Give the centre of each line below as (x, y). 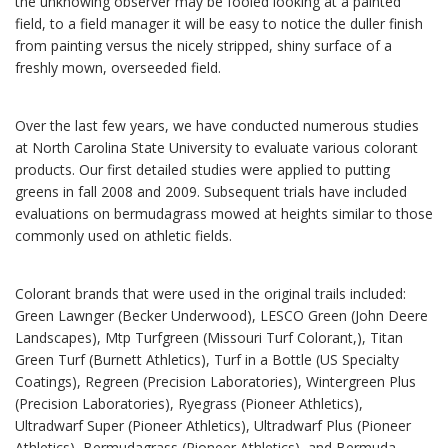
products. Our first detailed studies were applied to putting (202, 170)
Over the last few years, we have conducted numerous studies (217, 126)
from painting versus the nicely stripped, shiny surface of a (203, 46)
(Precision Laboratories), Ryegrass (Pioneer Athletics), (189, 404)
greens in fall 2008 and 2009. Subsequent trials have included (211, 192)
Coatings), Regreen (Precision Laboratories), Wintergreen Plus (215, 382)
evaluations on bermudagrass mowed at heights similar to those (224, 214)
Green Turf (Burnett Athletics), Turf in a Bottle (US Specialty (207, 360)
